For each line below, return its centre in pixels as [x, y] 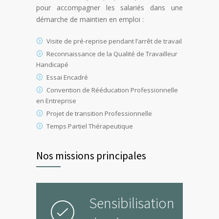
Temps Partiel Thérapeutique [90, 126]
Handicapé [52, 65]
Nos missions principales [91, 156]
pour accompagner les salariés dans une [109, 8]
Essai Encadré [67, 77]
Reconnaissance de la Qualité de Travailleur [112, 54]
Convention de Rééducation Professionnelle [112, 90]
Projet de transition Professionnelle [99, 114]
